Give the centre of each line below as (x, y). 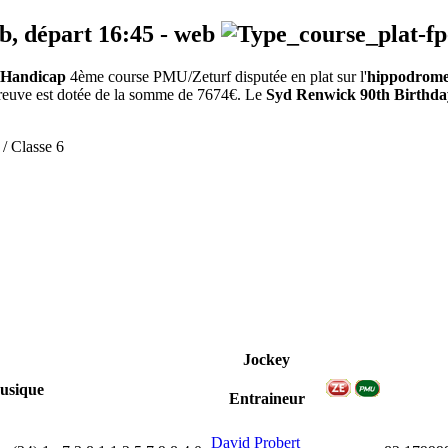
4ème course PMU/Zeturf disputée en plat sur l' (216, 77)
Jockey (266, 360)
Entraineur (266, 399)
